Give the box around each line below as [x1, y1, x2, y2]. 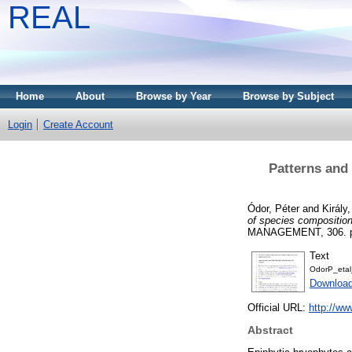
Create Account [43, 119, 113, 130]
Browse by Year [136, 90, 211, 102]
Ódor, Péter [247, 202, 299, 214]
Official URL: [247, 302, 309, 314]
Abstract [247, 324, 293, 337]
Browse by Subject [243, 90, 334, 102]
